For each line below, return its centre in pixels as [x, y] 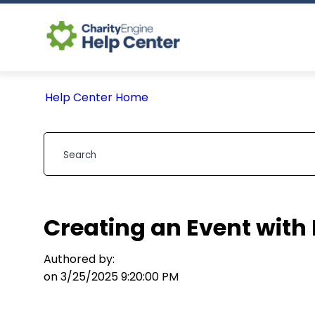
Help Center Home [97, 97]
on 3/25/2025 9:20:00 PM [111, 277]
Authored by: [79, 259]
